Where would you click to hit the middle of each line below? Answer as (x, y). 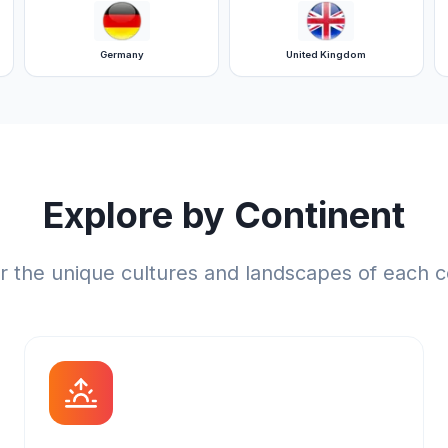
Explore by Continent (224, 215)
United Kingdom (326, 54)
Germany (121, 54)
